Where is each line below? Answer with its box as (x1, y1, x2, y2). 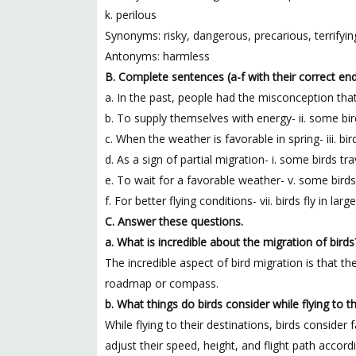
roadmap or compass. (105, 276, 219, 291)
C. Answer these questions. (105, 214, 243, 229)
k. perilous (105, 7, 157, 22)
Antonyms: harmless (105, 48, 210, 64)
